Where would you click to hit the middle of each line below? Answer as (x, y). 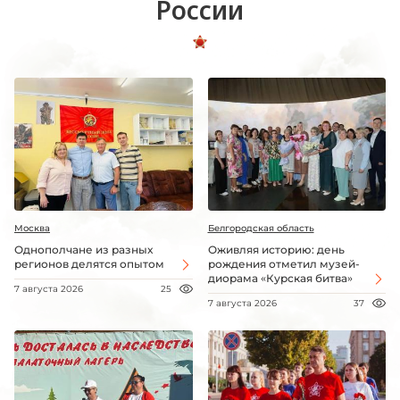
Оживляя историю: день (276, 250)
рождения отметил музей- (283, 264)
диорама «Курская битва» (280, 279)
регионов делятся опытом (89, 264)
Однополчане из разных (83, 250)
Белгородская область (261, 229)
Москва (32, 229)
